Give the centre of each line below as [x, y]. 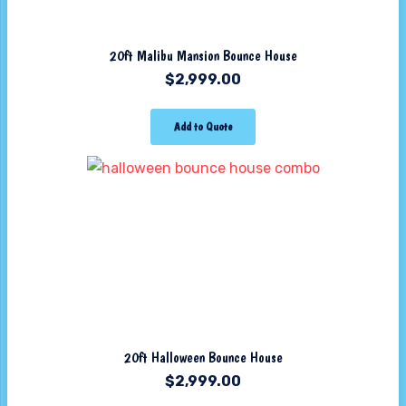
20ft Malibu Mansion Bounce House [203, 55]
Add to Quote [203, 127]
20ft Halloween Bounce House [203, 358]
